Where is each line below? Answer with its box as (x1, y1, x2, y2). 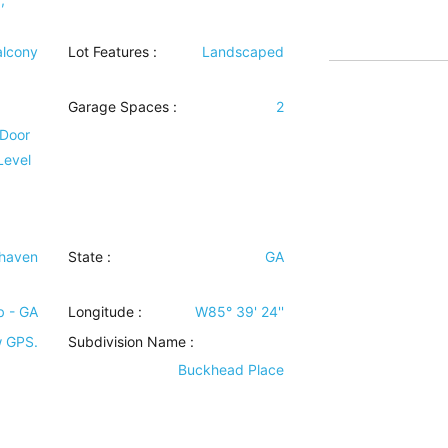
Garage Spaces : (68, 98, 178, 115)
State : (68, 248, 112, 265)
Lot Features (68, 43, 150, 60)
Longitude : (68, 303, 143, 320)
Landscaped (201, 43, 284, 60)
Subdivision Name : (68, 333, 195, 350)
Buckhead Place (177, 361, 284, 378)
